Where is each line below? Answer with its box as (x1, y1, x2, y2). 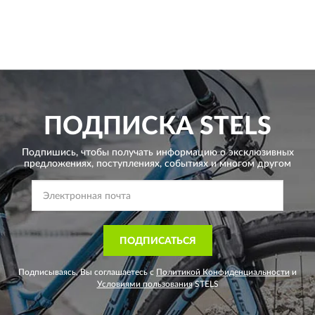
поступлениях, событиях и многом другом (94, 158, 291, 169)
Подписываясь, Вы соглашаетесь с (18, 267, 156, 276)
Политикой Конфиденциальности (156, 267, 290, 276)
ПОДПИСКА (44, 113, 193, 139)
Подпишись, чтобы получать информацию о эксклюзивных (21, 147, 294, 157)
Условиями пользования (96, 279, 193, 288)
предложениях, (24, 158, 94, 169)
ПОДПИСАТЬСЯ (119, 236, 196, 246)
